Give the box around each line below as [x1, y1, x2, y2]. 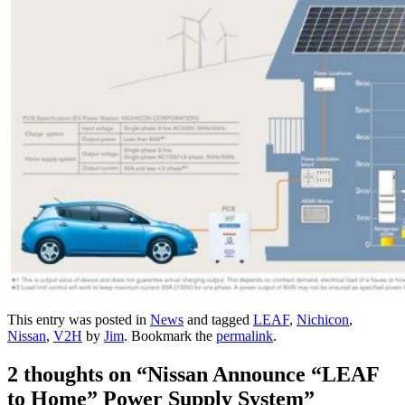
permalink [216, 328, 273, 344]
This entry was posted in [7, 312, 150, 328]
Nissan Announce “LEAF [147, 363, 379, 387]
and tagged [184, 312, 253, 328]
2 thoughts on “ [7, 363, 147, 387]
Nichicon [297, 312, 349, 328]
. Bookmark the [124, 328, 216, 344]
